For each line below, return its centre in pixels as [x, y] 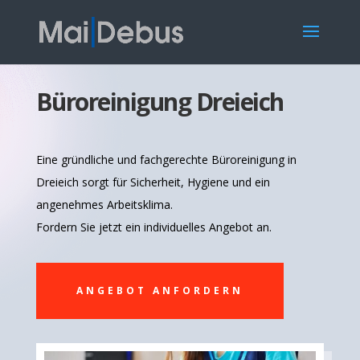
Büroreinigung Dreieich [160, 102]
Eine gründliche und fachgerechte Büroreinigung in [166, 160]
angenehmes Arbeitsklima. [104, 205]
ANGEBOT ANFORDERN [160, 290]
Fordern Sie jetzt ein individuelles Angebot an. [153, 227]
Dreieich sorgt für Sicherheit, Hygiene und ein [153, 182]
